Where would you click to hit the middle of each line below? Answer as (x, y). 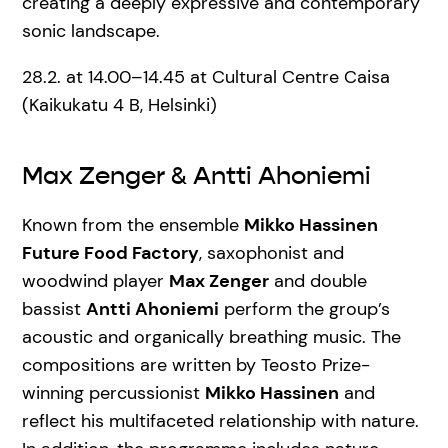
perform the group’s (304, 309)
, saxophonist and (271, 253)
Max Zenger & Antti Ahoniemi (196, 175)
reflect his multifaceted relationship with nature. (220, 421)
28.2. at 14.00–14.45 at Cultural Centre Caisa (206, 76)
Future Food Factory (110, 253)
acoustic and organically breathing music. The (211, 337)
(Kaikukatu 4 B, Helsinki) (119, 104)
